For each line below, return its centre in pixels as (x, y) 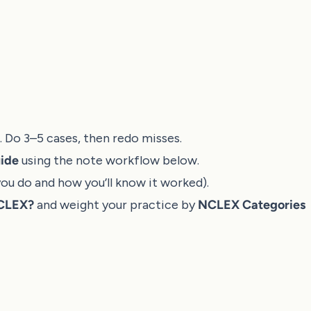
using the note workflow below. (109, 160)
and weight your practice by (116, 205)
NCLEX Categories (252, 205)
